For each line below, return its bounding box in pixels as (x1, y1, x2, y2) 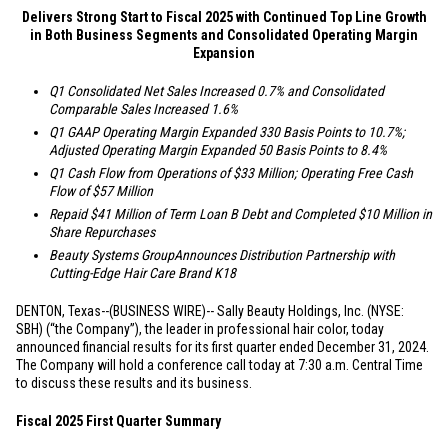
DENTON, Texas (16, 303, 101, 319)
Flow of (49, 183, 92, 199)
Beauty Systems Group (49, 247, 174, 263)
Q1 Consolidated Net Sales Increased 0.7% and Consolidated (49, 83, 384, 99)
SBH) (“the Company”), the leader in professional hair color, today (16, 321, 384, 337)
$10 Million (358, 206, 419, 222)
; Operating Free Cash (294, 165, 413, 181)
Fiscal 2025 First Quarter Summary (16, 413, 221, 429)
